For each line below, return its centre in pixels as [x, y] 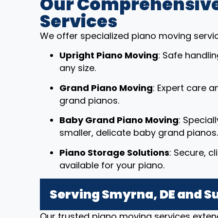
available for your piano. [112, 165]
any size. [78, 68]
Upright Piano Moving [109, 55]
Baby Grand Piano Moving [119, 120]
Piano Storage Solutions [114, 152]
